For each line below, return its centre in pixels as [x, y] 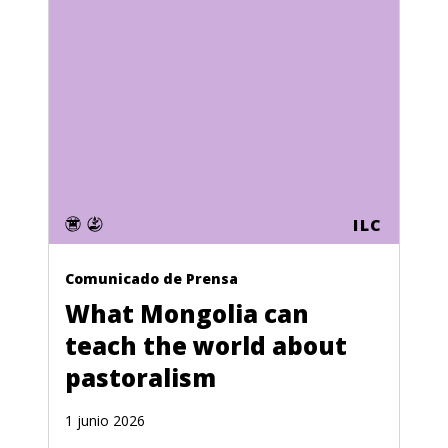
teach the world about [206, 345]
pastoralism [140, 377]
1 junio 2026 [105, 420]
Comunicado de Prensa [151, 278]
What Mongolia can [187, 313]
